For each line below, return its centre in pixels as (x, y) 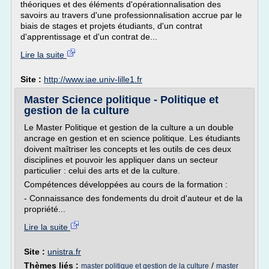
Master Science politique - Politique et (121, 100)
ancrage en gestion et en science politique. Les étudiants (132, 138)
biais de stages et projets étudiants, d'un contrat (111, 26)
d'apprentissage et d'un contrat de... (89, 37)
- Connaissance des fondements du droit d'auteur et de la (133, 198)
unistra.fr (64, 252)
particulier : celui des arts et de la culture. (102, 171)
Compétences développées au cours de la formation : (126, 184)
